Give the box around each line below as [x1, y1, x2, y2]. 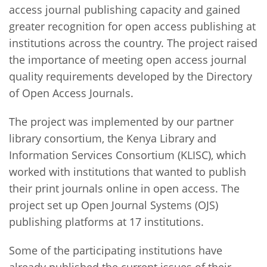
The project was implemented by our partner [9, 114, 234, 129]
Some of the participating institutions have [9, 243, 222, 257]
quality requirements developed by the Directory [9, 69, 252, 83]
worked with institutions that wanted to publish [9, 164, 246, 179]
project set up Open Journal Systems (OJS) [9, 197, 218, 212]
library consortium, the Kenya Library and [9, 131, 216, 145]
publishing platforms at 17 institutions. [9, 214, 204, 229]
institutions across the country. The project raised [9, 35, 257, 50]
